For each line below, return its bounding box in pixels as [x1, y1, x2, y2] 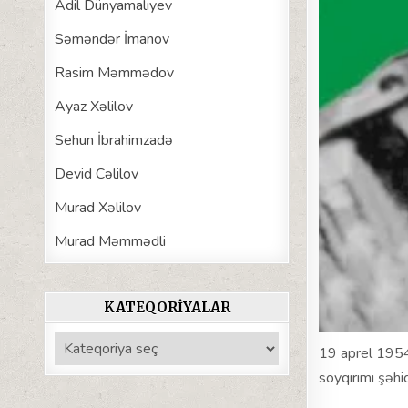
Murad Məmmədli [55, 230, 167, 251]
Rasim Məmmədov [55, 62, 175, 83]
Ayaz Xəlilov [55, 96, 134, 117]
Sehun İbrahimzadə [55, 129, 174, 150]
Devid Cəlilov [55, 163, 139, 184]
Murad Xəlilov [55, 197, 142, 218]
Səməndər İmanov [55, 28, 170, 49]
